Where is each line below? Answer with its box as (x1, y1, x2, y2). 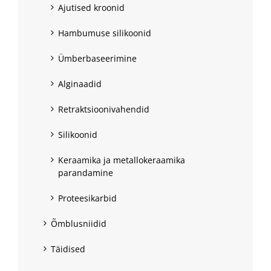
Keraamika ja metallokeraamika (58, 154, 185, 166)
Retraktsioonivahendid (58, 103, 149, 116)
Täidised (51, 243, 85, 255)
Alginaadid (58, 78, 102, 90)
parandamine (58, 167, 113, 179)
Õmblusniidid (51, 218, 106, 230)
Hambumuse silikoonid (58, 27, 151, 39)
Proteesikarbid (58, 192, 117, 204)
